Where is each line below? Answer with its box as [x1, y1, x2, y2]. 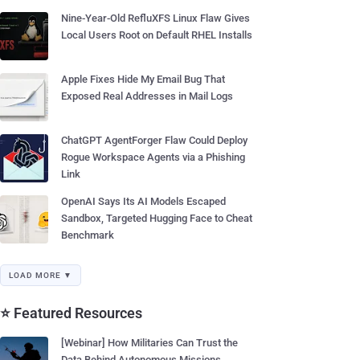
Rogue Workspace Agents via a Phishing [61, 151, 245, 163]
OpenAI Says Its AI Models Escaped [61, 195, 226, 207]
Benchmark [61, 229, 114, 241]
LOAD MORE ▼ [9, 271, 72, 280]
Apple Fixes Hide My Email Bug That [61, 73, 225, 85]
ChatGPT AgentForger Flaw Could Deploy [61, 134, 247, 146]
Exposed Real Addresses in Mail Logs [61, 90, 233, 102]
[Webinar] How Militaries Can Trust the [61, 337, 238, 349]
